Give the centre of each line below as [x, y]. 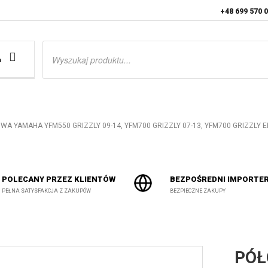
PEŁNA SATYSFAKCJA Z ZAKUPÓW [46, 191]
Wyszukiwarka [69, 44]
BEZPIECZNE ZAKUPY [198, 191]
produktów [62, 52]
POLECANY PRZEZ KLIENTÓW [58, 179]
